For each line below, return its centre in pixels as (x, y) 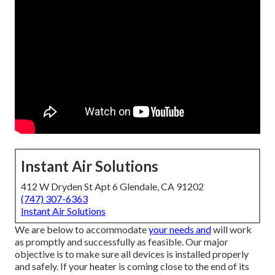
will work (231, 230)
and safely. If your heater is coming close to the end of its (132, 266)
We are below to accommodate (82, 230)
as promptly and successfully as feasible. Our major (122, 242)
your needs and (180, 230)
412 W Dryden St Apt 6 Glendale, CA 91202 (112, 187)
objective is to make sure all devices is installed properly (132, 254)
